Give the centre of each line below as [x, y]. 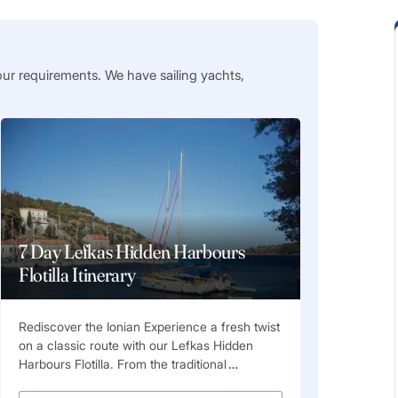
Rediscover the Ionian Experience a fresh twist [149, 327]
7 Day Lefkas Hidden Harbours [131, 252]
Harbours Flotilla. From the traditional [122, 364]
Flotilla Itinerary [77, 275]
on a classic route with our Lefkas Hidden [135, 346]
